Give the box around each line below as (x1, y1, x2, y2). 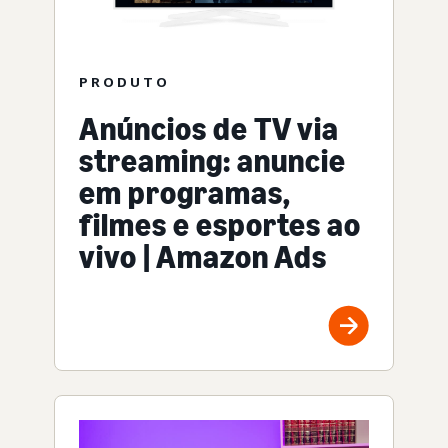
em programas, (79, 174, 291, 213)
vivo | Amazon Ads (79, 238, 327, 277)
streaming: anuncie (79, 142, 346, 181)
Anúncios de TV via (79, 110, 339, 149)
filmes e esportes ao (79, 206, 361, 245)
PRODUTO (79, 73, 170, 91)
